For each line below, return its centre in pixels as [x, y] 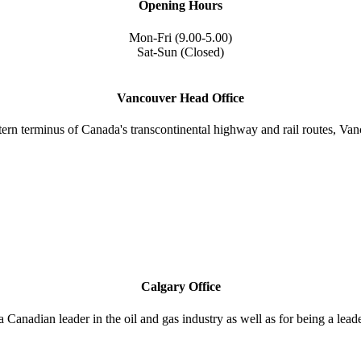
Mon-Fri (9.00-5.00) [180, 37]
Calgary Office [180, 287]
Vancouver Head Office [180, 98]
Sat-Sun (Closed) [180, 52]
